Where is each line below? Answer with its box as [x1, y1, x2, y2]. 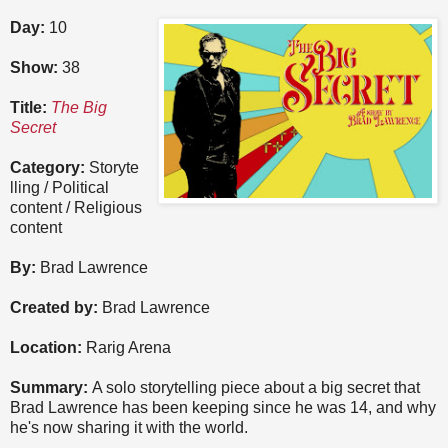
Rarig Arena [86, 339, 171, 357]
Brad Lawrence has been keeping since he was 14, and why [10, 399, 436, 417]
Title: [10, 99, 47, 117]
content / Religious [10, 199, 142, 217]
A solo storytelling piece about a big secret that [88, 379, 420, 397]
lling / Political [10, 179, 109, 197]
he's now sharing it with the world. [10, 419, 248, 437]
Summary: [10, 379, 88, 397]
